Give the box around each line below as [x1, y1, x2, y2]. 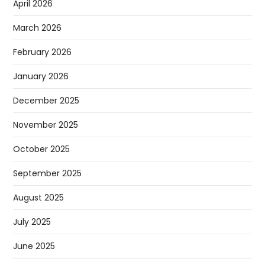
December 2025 [13, 94, 80, 106]
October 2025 [13, 143, 70, 155]
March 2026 [13, 21, 62, 34]
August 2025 [13, 191, 64, 203]
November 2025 [13, 118, 79, 131]
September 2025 [13, 167, 82, 179]
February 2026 [13, 46, 72, 58]
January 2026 [13, 70, 69, 82]
